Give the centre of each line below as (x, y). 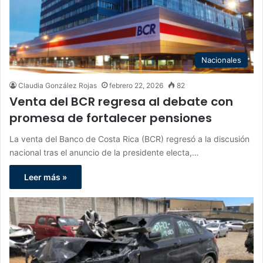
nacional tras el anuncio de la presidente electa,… (104, 153)
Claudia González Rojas (58, 86)
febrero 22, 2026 (136, 86)
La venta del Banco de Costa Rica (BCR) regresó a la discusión (129, 139)
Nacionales (221, 60)
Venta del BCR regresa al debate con (121, 102)
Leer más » (45, 177)
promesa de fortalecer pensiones (111, 118)
